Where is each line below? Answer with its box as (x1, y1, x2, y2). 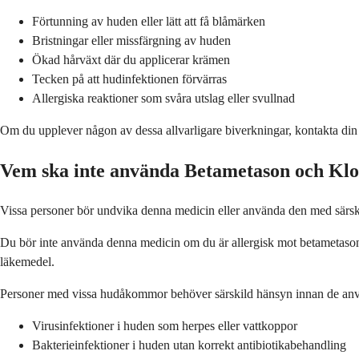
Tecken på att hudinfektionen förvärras (32, 72, 227, 87)
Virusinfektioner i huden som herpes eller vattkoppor (32, 318, 297, 333)
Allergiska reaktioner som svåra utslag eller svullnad (32, 91, 295, 106)
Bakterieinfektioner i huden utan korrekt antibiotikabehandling (32, 337, 346, 352)
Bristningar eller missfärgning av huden (32, 34, 231, 48)
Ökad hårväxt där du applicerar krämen (32, 53, 230, 67)
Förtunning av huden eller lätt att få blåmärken (32, 14, 265, 29)
